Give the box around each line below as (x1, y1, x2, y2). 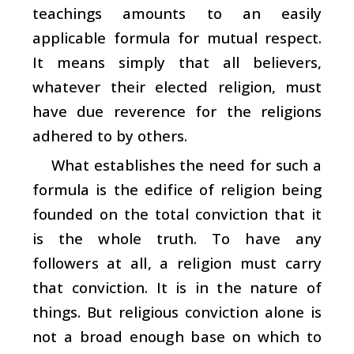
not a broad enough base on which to (32, 326, 322, 346)
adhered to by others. (32, 125, 187, 145)
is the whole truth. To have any (32, 228, 322, 248)
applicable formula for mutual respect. (32, 27, 322, 47)
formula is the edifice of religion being (32, 179, 322, 199)
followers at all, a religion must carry (32, 252, 322, 273)
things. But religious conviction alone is (32, 301, 322, 322)
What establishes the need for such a (51, 154, 322, 175)
